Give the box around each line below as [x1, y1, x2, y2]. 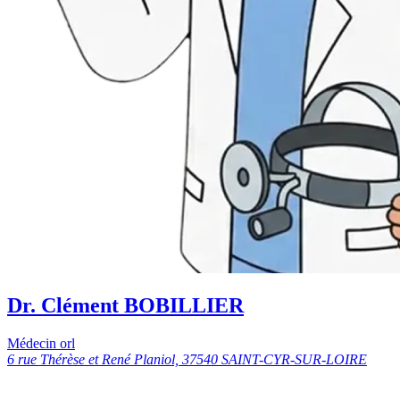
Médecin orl [7, 336, 75, 352]
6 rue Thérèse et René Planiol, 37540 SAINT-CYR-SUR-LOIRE [7, 352, 367, 368]
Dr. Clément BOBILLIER [7, 294, 244, 318]
